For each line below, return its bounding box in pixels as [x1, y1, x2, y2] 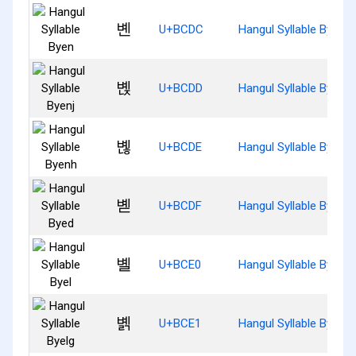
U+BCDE [159, 139, 202, 154]
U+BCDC [159, 21, 203, 37]
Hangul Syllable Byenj [238, 80, 347, 95]
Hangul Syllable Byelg [238, 315, 347, 331]
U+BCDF [159, 198, 202, 213]
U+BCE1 [159, 315, 201, 331]
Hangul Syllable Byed [238, 198, 345, 213]
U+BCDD [159, 80, 203, 95]
